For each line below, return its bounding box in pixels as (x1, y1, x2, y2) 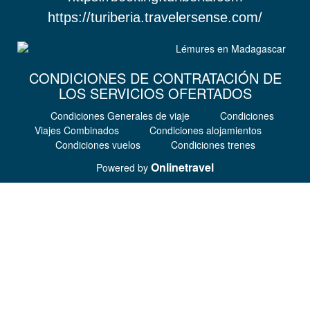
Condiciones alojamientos (149, 122, 262, 137)
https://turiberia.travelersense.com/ (48, 10, 262, 25)
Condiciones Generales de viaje (50, 108, 190, 122)
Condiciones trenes (170, 137, 255, 152)
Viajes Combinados (35, 122, 119, 137)
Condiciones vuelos (55, 137, 140, 152)
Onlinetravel (151, 158, 214, 175)
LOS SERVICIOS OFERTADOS (58, 83, 252, 103)
